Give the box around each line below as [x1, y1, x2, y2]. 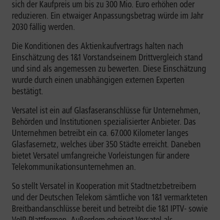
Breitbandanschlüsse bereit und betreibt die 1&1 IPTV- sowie [12, 203, 208, 214]
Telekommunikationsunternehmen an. [12, 162, 136, 172]
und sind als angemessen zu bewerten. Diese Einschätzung [12, 63, 206, 74]
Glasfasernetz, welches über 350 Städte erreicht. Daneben [12, 139, 201, 150]
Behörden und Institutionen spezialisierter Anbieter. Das [12, 116, 196, 127]
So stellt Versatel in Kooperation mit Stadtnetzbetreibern [12, 181, 196, 192]
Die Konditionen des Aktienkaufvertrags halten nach [12, 41, 183, 52]
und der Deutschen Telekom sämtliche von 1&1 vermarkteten [12, 192, 208, 203]
